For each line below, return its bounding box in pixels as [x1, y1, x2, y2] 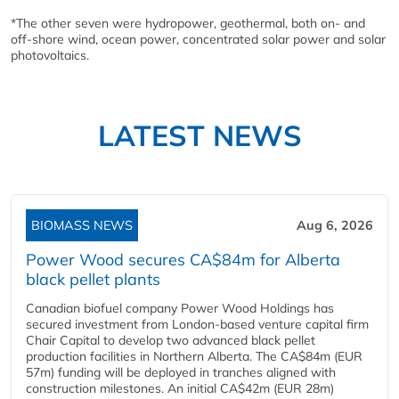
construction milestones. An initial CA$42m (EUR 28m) [26, 380, 334, 396]
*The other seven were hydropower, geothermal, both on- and [11, 15, 365, 31]
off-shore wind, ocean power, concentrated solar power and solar [11, 31, 386, 47]
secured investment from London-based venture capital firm [26, 316, 369, 332]
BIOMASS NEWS [31, 217, 133, 233]
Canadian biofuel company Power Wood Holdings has [26, 300, 334, 316]
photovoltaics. [11, 47, 89, 63]
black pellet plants [26, 269, 160, 289]
